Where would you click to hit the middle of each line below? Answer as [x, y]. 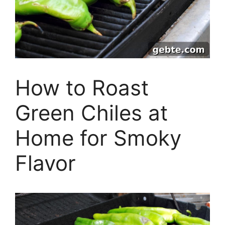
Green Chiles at [91, 113]
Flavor [45, 163]
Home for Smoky [98, 138]
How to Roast [82, 87]
